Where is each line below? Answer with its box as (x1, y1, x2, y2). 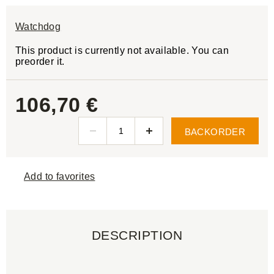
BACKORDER (184, 127, 245, 137)
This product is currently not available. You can (15, 45, 229, 56)
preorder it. (15, 56, 65, 67)
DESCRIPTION (91, 228, 183, 242)
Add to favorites (24, 171, 95, 182)
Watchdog (15, 21, 61, 32)
